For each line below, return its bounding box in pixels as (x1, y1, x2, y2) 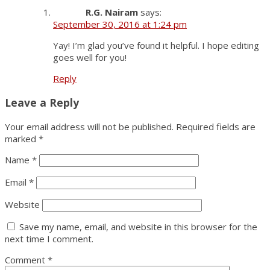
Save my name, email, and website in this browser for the (19, 220, 257, 233)
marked (5, 132, 39, 145)
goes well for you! (53, 51, 127, 64)
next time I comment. (5, 232, 93, 245)
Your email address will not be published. (5, 120, 174, 133)
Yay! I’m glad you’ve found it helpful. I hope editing (53, 39, 259, 52)
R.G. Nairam (86, 6, 138, 19)
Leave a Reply (5, 95, 79, 110)
